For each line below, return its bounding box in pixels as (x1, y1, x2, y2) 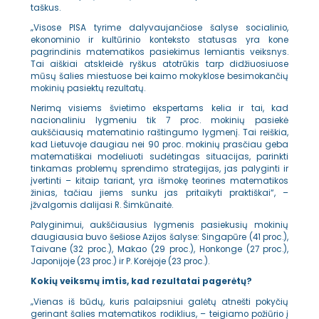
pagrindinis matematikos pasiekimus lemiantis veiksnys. (30, 46, 289, 58)
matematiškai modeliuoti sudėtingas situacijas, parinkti (30, 151, 289, 163)
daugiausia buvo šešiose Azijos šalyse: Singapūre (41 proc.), (30, 231, 289, 244)
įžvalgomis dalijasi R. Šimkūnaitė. (30, 199, 173, 211)
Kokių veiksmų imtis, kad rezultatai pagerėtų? (30, 276, 252, 288)
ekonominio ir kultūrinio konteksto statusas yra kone (30, 33, 289, 46)
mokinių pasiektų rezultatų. (30, 82, 145, 94)
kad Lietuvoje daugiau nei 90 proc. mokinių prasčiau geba (30, 139, 289, 151)
